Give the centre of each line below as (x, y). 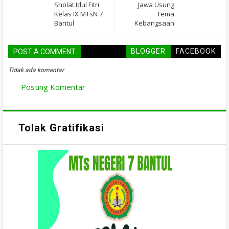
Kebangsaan (154, 23)
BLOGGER (148, 51)
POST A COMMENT (44, 52)
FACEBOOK (196, 51)
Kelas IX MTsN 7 (78, 14)
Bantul (64, 23)
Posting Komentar (53, 87)
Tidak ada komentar (36, 70)
